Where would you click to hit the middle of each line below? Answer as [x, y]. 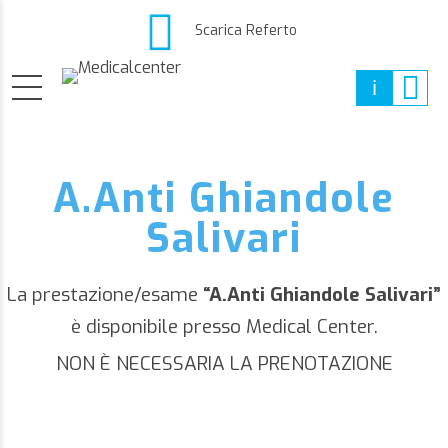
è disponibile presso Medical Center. [224, 326]
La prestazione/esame [102, 294]
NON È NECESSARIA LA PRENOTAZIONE [224, 363]
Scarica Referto [246, 30]
